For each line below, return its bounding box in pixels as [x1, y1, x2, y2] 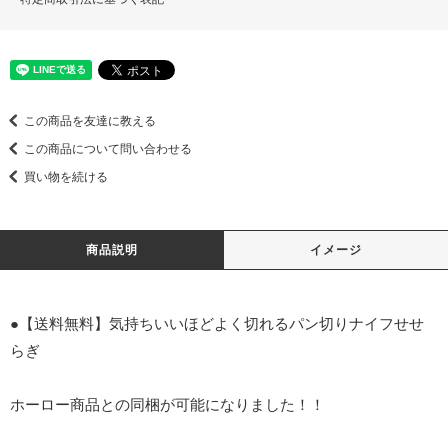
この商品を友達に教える [24, 114, 156, 129]
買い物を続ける [24, 170, 108, 185]
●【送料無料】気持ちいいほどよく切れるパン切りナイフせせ [10, 315, 424, 333]
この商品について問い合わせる [24, 142, 192, 157]
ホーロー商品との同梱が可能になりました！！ [10, 396, 325, 414]
